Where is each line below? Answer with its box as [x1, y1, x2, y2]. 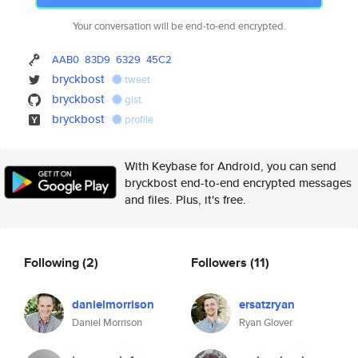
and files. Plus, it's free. [125, 191, 246, 208]
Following [24, 253, 82, 272]
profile [122, 112, 154, 127]
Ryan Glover [239, 315, 292, 330]
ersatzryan [239, 296, 295, 313]
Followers [191, 253, 250, 272]
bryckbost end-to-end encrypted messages [125, 174, 352, 191]
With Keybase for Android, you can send [125, 157, 336, 174]
